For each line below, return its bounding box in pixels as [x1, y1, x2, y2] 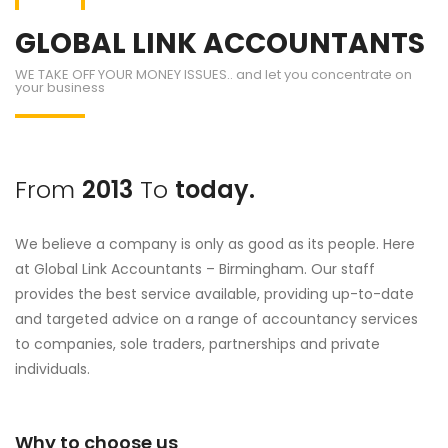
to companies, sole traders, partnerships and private [15, 334, 380, 354]
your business [15, 78, 105, 97]
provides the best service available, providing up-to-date [15, 284, 414, 304]
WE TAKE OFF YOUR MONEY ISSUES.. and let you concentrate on [15, 65, 412, 84]
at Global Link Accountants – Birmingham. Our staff [15, 259, 375, 279]
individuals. [15, 359, 90, 379]
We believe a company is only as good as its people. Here [15, 234, 415, 254]
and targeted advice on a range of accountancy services [15, 309, 418, 329]
